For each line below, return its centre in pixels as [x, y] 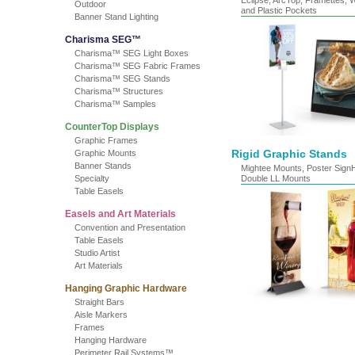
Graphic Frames [106, 140]
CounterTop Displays [112, 127]
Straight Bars [99, 302]
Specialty [92, 178]
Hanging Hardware [111, 340]
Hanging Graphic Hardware [126, 288]
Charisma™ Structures [119, 91]
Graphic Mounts [105, 153]
